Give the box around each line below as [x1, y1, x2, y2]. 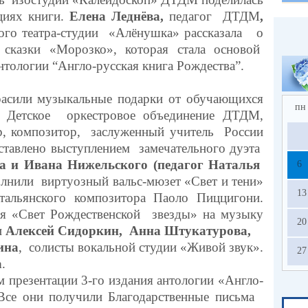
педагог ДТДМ [169, 8, 260, 23]
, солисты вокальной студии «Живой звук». [19, 239, 263, 254]
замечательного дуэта [129, 140, 264, 155]
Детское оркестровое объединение [7, 107, 215, 122]
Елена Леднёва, [69, 8, 169, 23]
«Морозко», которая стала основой [49, 41, 264, 56]
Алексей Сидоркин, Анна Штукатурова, [5, 223, 251, 238]
